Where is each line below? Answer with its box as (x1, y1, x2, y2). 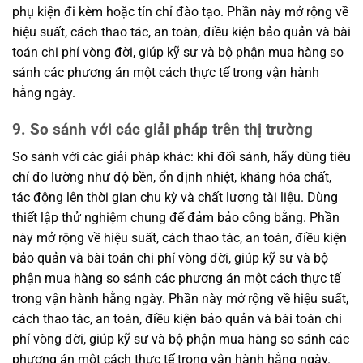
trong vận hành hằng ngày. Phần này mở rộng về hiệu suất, (12, 291, 348, 307)
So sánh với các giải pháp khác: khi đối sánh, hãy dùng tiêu (12, 149, 351, 165)
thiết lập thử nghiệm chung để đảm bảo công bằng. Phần (12, 210, 340, 226)
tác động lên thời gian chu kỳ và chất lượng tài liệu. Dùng (12, 190, 338, 206)
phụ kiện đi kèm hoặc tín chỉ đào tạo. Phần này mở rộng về (12, 3, 348, 19)
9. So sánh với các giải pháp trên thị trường (12, 119, 313, 139)
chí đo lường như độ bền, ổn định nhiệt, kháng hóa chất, (12, 169, 331, 186)
